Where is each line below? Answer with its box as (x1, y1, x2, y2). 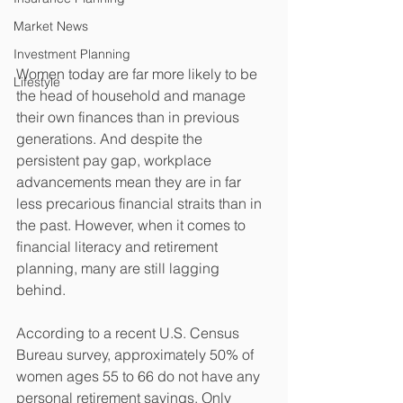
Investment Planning (13, 46, 130, 62)
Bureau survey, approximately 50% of (16, 345, 257, 364)
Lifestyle (13, 74, 60, 90)
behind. (16, 281, 69, 300)
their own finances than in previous (16, 108, 243, 127)
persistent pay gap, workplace (16, 151, 215, 170)
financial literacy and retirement (16, 237, 221, 256)
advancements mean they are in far (16, 173, 245, 192)
